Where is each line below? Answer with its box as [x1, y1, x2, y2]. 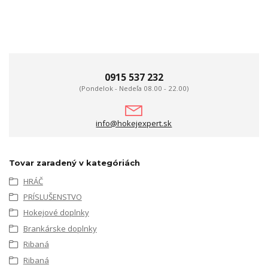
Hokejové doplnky [23, 207, 89, 218]
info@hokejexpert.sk [96, 118, 172, 129]
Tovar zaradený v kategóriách [9, 157, 140, 167]
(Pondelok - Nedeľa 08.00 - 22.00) [79, 84, 188, 93]
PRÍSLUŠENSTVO [23, 191, 82, 203]
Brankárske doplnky [23, 223, 97, 234]
